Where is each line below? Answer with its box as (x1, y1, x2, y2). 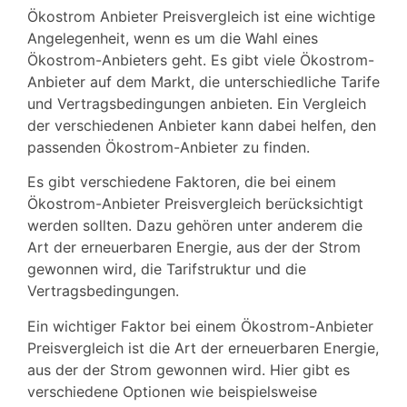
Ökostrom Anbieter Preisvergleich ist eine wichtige (27, 6, 375, 25)
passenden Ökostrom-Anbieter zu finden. (27, 137, 310, 156)
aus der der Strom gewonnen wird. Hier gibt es (27, 360, 350, 379)
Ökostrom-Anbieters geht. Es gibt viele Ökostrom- (27, 50, 374, 69)
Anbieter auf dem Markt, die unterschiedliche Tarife (27, 72, 380, 91)
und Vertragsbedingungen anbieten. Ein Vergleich (27, 94, 366, 113)
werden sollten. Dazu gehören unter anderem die (27, 216, 362, 235)
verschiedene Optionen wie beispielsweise (27, 382, 317, 401)
